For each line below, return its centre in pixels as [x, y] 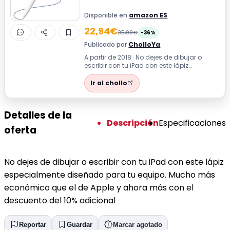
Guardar [80, 224]
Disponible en [107, 15]
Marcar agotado [138, 224]
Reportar [33, 224]
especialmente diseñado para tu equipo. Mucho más [110, 175]
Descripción [133, 123]
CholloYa [145, 44]
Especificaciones [192, 123]
